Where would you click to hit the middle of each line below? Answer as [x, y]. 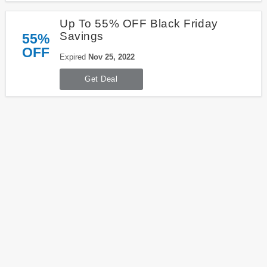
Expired [74, 57]
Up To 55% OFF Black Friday [139, 24]
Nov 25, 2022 [111, 57]
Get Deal [101, 79]
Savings [81, 36]
